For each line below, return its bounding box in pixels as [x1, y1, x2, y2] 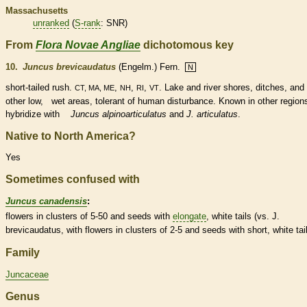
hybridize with [5, 108, 71, 119]
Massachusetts [5, 5, 68, 16]
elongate [173, 211, 206, 222]
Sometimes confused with [5, 173, 140, 186]
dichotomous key [140, 38, 234, 51]
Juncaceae [5, 269, 49, 280]
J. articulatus [186, 108, 238, 119]
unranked [33, 17, 69, 28]
